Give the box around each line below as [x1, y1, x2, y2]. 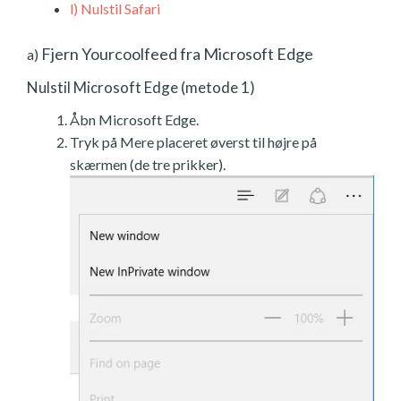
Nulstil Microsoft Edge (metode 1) [27, 78, 255, 98]
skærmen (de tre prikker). [70, 156, 226, 174]
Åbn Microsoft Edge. [70, 111, 199, 129]
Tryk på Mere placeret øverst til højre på [70, 133, 317, 151]
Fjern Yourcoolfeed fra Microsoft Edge [38, 44, 313, 64]
